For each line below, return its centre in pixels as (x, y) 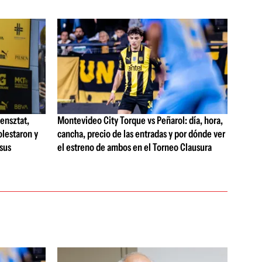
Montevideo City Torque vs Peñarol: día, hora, (140, 121)
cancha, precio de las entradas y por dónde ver (141, 134)
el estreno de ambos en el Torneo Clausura (134, 148)
